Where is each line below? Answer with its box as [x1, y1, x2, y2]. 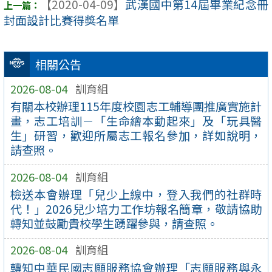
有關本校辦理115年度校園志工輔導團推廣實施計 [10, 98, 262, 115]
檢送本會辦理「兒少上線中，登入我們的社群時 [10, 186, 262, 203]
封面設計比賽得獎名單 [4, 12, 119, 29]
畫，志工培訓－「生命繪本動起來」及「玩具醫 [10, 112, 262, 130]
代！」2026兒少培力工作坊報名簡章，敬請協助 [10, 200, 262, 218]
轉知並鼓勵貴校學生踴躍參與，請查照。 [10, 215, 218, 233]
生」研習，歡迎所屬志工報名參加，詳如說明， [10, 127, 262, 144]
